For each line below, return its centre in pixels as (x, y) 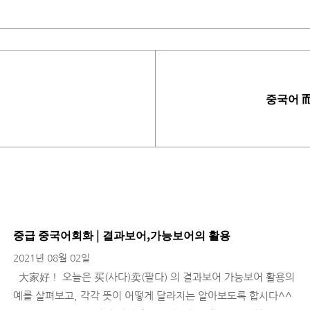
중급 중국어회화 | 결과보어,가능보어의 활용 (122, 234)
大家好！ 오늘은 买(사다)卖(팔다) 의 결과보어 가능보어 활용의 (154, 277)
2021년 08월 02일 (52, 258)
